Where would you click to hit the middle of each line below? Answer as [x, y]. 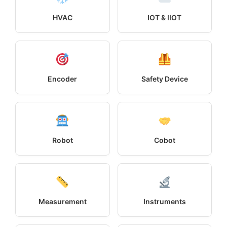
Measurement [62, 201]
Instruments [164, 201]
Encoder [63, 79]
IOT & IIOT [165, 17]
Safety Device [164, 79]
